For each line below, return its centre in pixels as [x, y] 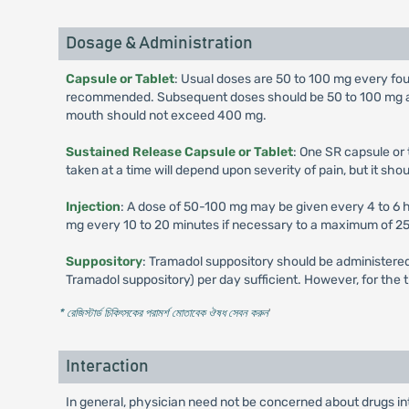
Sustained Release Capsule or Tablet [179, 152]
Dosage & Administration [159, 44]
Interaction [107, 367]
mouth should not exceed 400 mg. [166, 116]
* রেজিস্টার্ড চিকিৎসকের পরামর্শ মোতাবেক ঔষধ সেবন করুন [163, 313]
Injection [93, 207]
